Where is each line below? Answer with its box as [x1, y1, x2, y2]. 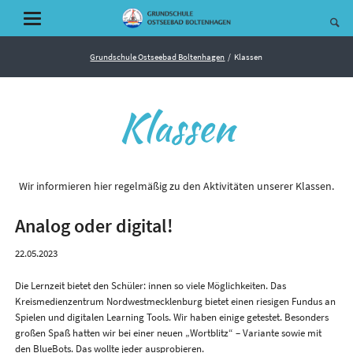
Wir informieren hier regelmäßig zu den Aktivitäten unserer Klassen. [19, 178, 334, 193]
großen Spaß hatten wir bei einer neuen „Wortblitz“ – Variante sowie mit [14, 326, 321, 340]
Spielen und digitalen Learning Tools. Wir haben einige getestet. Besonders [14, 310, 329, 325]
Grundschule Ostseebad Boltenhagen [90, 50, 225, 62]
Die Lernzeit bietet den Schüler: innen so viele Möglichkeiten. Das [14, 279, 286, 293]
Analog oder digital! [14, 213, 173, 238]
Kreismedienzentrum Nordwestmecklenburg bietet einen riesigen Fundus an [14, 295, 336, 309]
